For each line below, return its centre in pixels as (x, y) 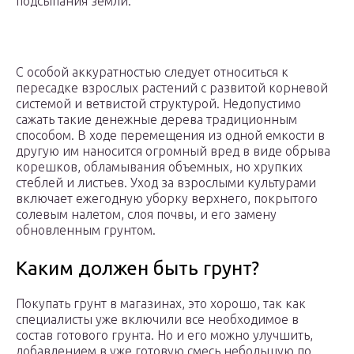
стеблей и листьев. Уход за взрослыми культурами (166, 183)
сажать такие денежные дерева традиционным (156, 120)
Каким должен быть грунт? (137, 269)
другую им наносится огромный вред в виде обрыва (173, 151)
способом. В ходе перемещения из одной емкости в (170, 136)
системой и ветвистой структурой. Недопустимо (158, 104)
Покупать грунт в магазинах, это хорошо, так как (161, 304)
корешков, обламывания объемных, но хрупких (159, 167)
